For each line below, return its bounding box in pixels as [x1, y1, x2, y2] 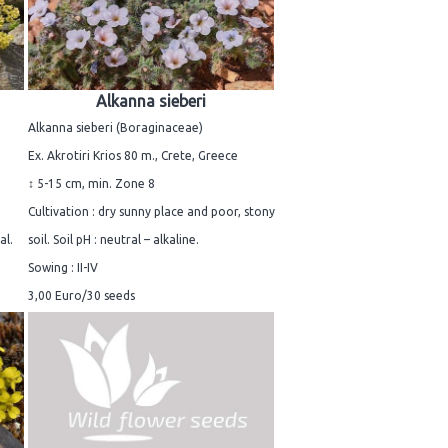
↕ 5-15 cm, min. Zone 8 [28, 176, 155, 190]
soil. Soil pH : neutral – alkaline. [28, 232, 199, 246]
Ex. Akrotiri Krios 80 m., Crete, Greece [28, 148, 238, 162]
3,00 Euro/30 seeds [28, 288, 135, 302]
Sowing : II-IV [28, 260, 98, 274]
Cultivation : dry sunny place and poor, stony [28, 204, 275, 218]
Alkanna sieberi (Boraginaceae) [28, 120, 203, 134]
